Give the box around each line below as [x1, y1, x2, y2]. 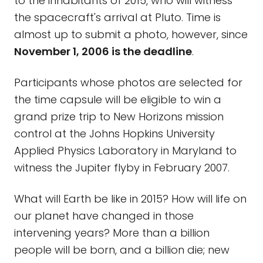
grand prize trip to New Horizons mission [14, 109, 224, 124]
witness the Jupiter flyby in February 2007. [14, 160, 230, 175]
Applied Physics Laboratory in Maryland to [14, 143, 237, 158]
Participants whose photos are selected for [14, 75, 242, 90]
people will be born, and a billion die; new [14, 242, 230, 257]
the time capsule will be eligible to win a [14, 92, 221, 107]
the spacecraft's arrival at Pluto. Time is [14, 10, 221, 25]
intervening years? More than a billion [14, 225, 210, 240]
